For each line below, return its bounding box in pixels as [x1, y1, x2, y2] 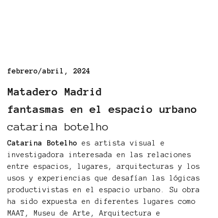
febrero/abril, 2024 [7, 67, 91, 75]
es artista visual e [77, 139, 165, 147]
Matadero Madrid [7, 86, 102, 98]
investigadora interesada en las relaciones [7, 151, 191, 159]
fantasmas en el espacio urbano [7, 103, 197, 115]
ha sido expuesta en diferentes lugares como [7, 198, 196, 206]
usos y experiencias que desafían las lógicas [7, 174, 200, 182]
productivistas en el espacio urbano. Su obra [7, 186, 200, 194]
